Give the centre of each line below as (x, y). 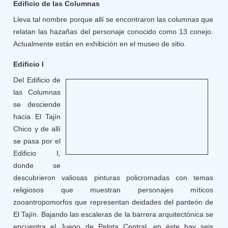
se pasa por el (37, 141)
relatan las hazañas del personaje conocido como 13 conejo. (113, 32)
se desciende (37, 104)
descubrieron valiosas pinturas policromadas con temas (113, 178)
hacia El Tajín (37, 117)
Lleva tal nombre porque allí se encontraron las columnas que (113, 19)
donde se (37, 165)
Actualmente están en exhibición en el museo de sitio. (100, 44)
